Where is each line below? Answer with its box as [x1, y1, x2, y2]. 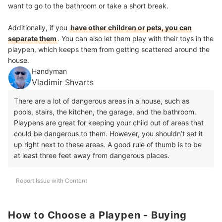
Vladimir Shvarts [32, 77, 94, 87]
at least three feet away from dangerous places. [14, 151, 169, 160]
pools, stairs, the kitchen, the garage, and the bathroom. [14, 107, 196, 116]
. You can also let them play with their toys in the [57, 34, 214, 43]
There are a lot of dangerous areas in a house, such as [14, 96, 189, 105]
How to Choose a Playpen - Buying [8, 209, 187, 221]
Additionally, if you [8, 23, 69, 32]
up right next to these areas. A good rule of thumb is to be [14, 140, 202, 149]
